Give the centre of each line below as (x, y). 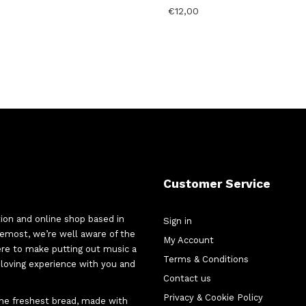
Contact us (187, 279)
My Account (189, 240)
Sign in (178, 221)
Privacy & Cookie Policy (213, 298)
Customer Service (217, 184)
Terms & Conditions (206, 260)
